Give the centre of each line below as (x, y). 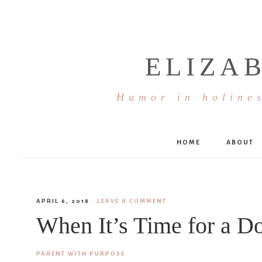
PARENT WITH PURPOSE (81, 254)
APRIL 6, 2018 (63, 201)
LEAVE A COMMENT (132, 201)
